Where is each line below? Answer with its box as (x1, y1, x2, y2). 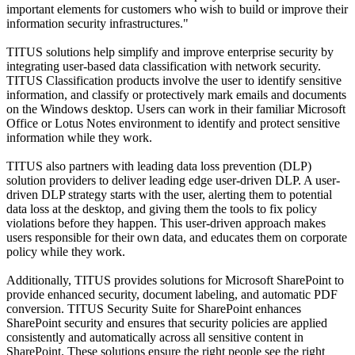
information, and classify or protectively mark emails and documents (6, 87, 346, 101)
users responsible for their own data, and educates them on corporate (6, 230, 347, 244)
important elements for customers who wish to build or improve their (6, 2, 348, 16)
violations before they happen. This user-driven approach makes (6, 216, 326, 230)
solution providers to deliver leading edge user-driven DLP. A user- (6, 173, 340, 187)
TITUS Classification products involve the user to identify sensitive (6, 73, 342, 87)
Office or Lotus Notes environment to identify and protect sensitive (6, 116, 340, 130)
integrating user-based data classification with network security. (6, 59, 321, 73)
